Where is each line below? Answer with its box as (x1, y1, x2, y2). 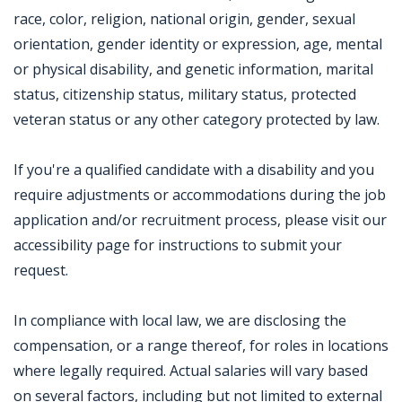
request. (13, 260, 68, 280)
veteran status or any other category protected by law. (13, 109, 380, 129)
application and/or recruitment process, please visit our (13, 210, 387, 230)
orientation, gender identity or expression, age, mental (13, 34, 382, 54)
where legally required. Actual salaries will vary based (13, 361, 368, 380)
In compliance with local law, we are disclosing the (13, 310, 346, 330)
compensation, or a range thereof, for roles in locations (13, 336, 389, 355)
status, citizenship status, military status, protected (13, 84, 356, 104)
